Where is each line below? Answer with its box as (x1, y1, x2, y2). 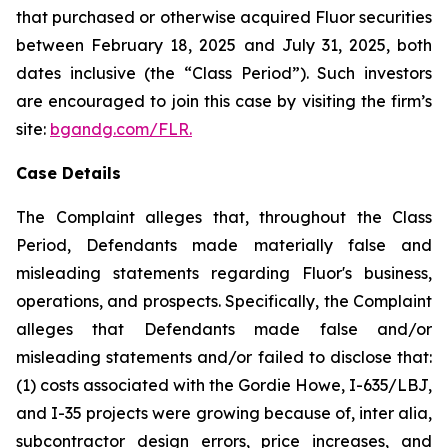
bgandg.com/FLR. (50, 119, 192, 139)
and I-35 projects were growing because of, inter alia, (16, 403, 432, 423)
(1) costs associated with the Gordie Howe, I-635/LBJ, (16, 375, 432, 395)
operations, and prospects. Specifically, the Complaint (16, 291, 432, 311)
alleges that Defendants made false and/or (16, 319, 432, 339)
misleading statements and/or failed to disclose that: (16, 347, 432, 367)
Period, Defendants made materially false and (16, 235, 432, 255)
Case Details (16, 163, 121, 183)
